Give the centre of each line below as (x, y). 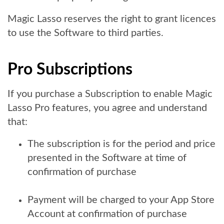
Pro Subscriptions (70, 69)
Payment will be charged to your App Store (121, 200)
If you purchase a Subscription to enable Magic (110, 94)
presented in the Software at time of (107, 158)
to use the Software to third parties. (85, 33)
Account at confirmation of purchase (107, 214)
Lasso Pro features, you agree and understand (107, 108)
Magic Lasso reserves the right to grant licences (112, 19)
